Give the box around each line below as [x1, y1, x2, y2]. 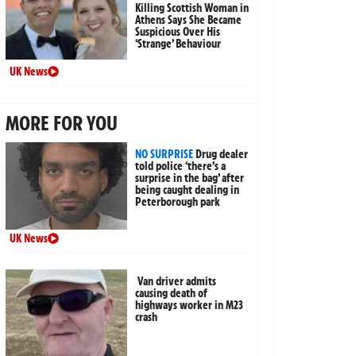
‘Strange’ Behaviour [135, 37, 222, 52]
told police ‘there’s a [135, 159, 226, 174]
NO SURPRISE [135, 147, 194, 162]
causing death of [135, 286, 208, 301]
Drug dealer [195, 147, 249, 162]
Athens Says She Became [135, 13, 242, 28]
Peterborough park [135, 195, 221, 210]
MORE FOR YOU [5, 110, 118, 137]
